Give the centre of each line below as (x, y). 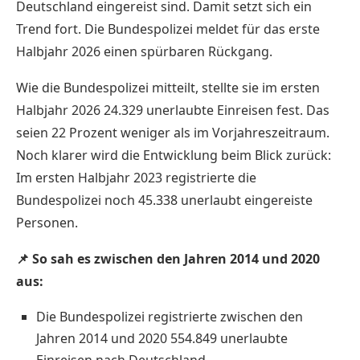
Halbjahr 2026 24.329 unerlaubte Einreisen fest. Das (173, 110)
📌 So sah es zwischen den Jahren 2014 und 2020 (168, 258)
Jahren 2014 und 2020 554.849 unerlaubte (162, 338)
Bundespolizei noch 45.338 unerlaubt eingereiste (164, 200)
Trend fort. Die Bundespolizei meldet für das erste (168, 29)
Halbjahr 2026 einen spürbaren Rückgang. (144, 51)
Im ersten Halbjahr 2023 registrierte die (136, 177)
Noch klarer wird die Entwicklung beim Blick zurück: (174, 155)
